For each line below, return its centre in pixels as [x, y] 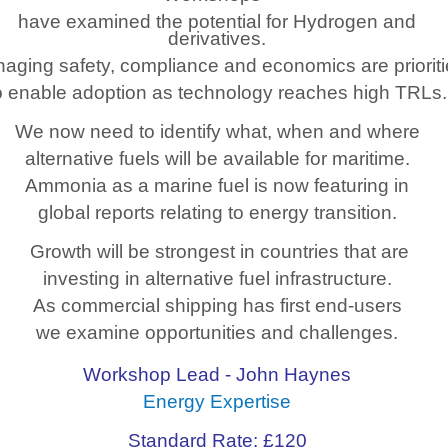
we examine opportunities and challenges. [217, 332]
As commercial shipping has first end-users [217, 305]
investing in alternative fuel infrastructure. [217, 278]
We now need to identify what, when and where [217, 131]
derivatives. [217, 38]
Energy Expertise [217, 401]
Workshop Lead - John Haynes [217, 374]
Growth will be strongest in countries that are [217, 251]
